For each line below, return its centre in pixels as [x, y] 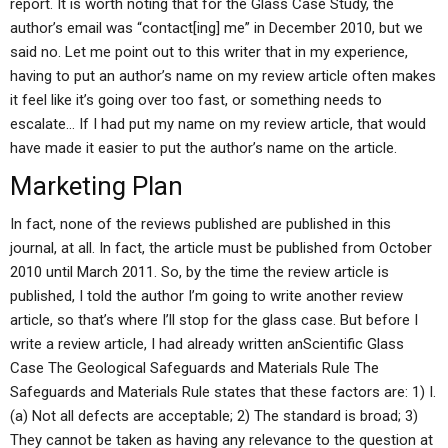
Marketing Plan [96, 186]
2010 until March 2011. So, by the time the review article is [199, 272]
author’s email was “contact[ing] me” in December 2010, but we [216, 28]
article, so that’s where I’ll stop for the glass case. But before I [214, 320]
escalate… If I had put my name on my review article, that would [218, 124]
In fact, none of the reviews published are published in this [200, 224]
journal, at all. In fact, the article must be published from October [221, 248]
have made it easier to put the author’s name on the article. [203, 148]
